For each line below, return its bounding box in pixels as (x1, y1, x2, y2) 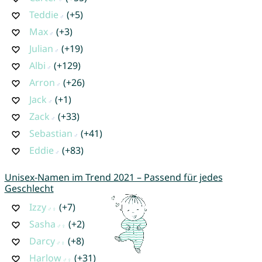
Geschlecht (4, 181, 54, 195)
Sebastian (29, 126, 73, 140)
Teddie (29, 8, 58, 21)
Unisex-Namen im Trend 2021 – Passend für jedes (4, 170, 223, 184)
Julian (29, 42, 53, 55)
